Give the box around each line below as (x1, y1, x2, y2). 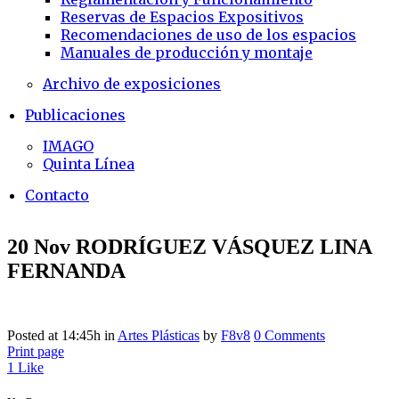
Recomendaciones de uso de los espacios (61, 26, 356, 44)
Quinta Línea (43, 155, 134, 173)
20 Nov (7, 234, 70, 258)
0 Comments (254, 327, 325, 343)
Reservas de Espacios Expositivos (61, 8, 304, 26)
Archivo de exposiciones (43, 75, 221, 93)
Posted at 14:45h (7, 327, 101, 343)
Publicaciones (25, 106, 126, 124)
